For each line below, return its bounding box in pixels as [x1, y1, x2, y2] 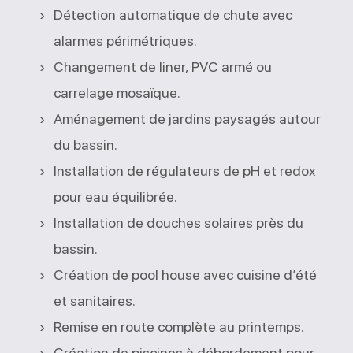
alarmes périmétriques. [54, 32, 198, 50]
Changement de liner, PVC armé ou [54, 58, 273, 76]
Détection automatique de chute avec [54, 6, 293, 24]
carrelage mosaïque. [54, 84, 181, 102]
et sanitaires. [54, 292, 136, 310]
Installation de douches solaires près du [54, 214, 304, 232]
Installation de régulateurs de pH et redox [54, 162, 316, 180]
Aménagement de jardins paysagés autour [54, 110, 321, 128]
